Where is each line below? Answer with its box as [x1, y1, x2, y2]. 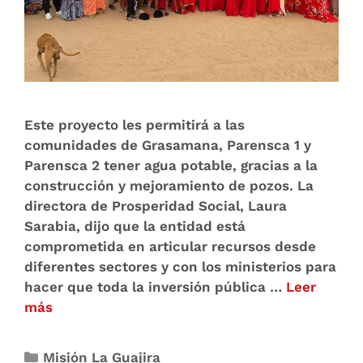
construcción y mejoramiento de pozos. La [24, 177, 314, 194]
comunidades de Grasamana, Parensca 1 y [24, 136, 311, 153]
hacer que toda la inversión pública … [24, 278, 286, 295]
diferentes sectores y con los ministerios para [24, 258, 336, 275]
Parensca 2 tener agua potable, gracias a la [24, 156, 318, 173]
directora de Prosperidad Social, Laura [24, 197, 287, 214]
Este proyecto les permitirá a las [24, 116, 245, 133]
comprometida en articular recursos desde [24, 237, 316, 254]
